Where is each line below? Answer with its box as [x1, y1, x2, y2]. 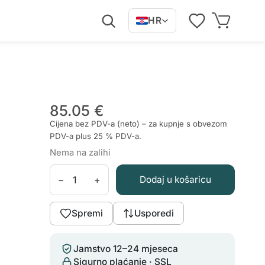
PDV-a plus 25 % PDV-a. [49, 131, 141, 141]
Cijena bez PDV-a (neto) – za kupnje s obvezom [49, 118, 227, 128]
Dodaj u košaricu [139, 174, 211, 186]
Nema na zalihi [49, 147, 111, 158]
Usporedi [134, 208, 174, 219]
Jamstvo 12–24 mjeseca [73, 243, 178, 255]
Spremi [71, 208, 103, 219]
